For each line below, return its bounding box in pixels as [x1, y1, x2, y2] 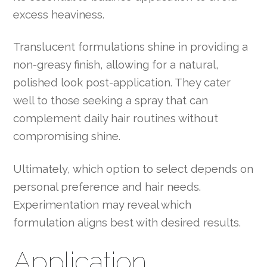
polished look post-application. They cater [13, 76, 231, 89]
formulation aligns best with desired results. [13, 215, 241, 229]
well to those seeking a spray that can [13, 94, 209, 107]
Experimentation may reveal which [13, 197, 192, 211]
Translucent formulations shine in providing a [13, 40, 249, 54]
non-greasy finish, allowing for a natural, [13, 58, 219, 72]
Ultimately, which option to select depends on [13, 162, 254, 175]
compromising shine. [13, 129, 121, 143]
